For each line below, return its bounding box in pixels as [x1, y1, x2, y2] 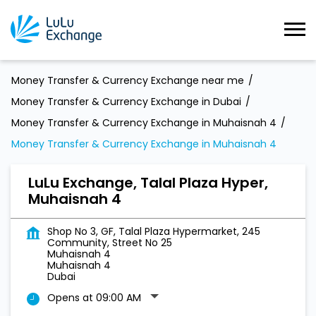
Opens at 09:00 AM [47, 291, 141, 305]
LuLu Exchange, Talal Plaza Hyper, [28, 173, 268, 193]
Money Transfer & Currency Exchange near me [11, 73, 244, 87]
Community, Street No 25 [47, 236, 172, 250]
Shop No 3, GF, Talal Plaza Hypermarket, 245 [47, 224, 260, 238]
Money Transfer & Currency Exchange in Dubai [11, 95, 241, 109]
